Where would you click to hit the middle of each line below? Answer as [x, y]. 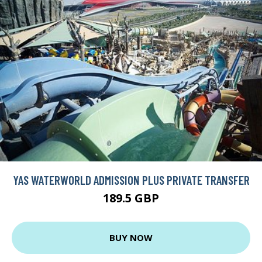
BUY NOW [131, 238]
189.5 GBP [131, 198]
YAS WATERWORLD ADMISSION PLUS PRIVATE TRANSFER [131, 180]
